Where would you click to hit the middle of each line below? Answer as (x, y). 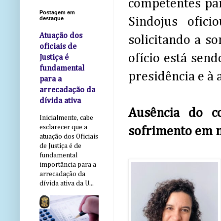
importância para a (68, 165)
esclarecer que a (63, 128)
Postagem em (57, 13)
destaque (52, 18)
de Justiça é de (60, 146)
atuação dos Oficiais (69, 137)
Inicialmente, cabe (66, 118)
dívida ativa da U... (67, 184)
